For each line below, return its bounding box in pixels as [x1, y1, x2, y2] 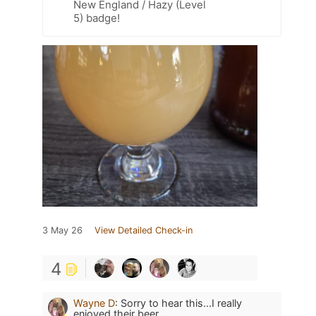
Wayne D [73, 296, 115, 309]
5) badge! [73, 11, 120, 25]
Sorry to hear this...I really [121, 296, 242, 309]
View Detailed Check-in [95, 224, 193, 236]
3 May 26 [42, 224, 83, 236]
